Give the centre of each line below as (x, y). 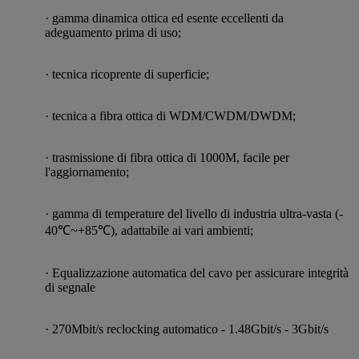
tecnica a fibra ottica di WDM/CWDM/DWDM (172, 115)
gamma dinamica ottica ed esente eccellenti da (168, 18)
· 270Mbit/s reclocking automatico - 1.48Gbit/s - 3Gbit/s (187, 329)
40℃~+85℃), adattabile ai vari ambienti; (149, 230)
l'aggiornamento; (87, 171)
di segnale (70, 287)
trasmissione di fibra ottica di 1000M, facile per (171, 157)
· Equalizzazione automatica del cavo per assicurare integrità (197, 272)
